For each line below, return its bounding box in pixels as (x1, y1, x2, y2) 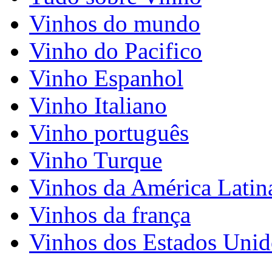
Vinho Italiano (29, 92, 167, 118)
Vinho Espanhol (29, 64, 183, 91)
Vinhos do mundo (29, 10, 200, 36)
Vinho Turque (29, 146, 162, 173)
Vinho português (29, 119, 189, 146)
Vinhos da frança (29, 201, 191, 228)
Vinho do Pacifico (29, 37, 202, 64)
